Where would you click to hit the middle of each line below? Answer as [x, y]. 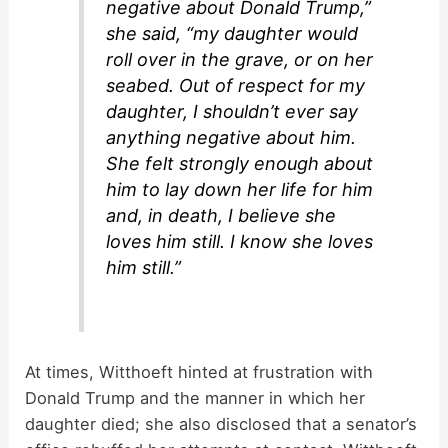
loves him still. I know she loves [240, 242]
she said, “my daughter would [232, 34]
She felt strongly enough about [240, 164]
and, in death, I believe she [221, 216]
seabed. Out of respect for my [236, 86]
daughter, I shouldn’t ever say [232, 112]
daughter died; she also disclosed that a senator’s [221, 423]
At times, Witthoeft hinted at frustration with [199, 371]
